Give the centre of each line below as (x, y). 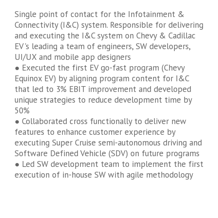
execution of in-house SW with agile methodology (104, 174)
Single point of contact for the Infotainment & (100, 14)
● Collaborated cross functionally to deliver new (100, 121)
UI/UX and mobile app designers (73, 57)
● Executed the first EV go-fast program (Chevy (100, 67)
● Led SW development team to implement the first (109, 164)
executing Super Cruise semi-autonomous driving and (108, 142)
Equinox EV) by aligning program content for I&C (102, 78)
